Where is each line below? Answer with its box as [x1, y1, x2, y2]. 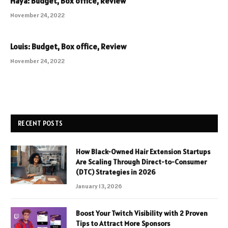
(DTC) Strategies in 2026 [76, 167, 156, 177]
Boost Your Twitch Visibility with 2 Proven [76, 209, 208, 218]
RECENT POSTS [18, 119, 63, 128]
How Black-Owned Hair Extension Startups [76, 147, 210, 157]
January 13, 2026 [76, 182, 122, 190]
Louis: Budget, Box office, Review [10, 41, 126, 52]
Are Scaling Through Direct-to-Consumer [76, 157, 207, 167]
